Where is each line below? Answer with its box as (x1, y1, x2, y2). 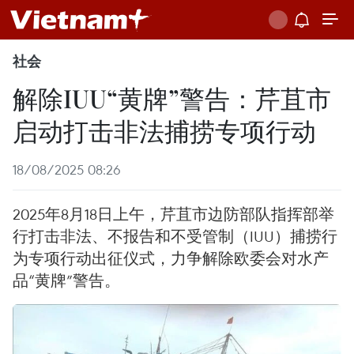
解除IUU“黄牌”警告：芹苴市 (13, 81, 331, 115)
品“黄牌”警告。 (13, 270, 120, 290)
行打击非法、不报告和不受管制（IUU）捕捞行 (13, 226, 337, 246)
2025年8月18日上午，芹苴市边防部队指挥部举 (13, 204, 334, 224)
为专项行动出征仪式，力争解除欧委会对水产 (13, 248, 329, 268)
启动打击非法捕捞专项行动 (13, 113, 316, 147)
